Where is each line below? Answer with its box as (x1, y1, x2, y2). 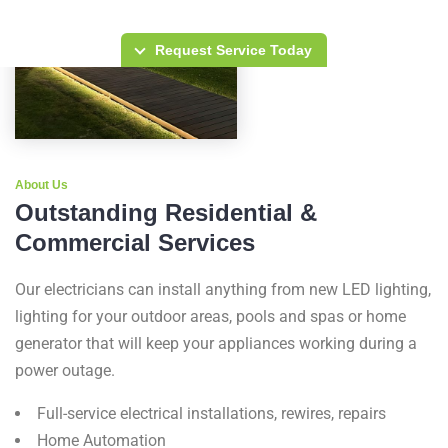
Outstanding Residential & (15, 199, 317, 226)
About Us (15, 178, 68, 192)
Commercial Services (15, 229, 255, 256)
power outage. (15, 361, 115, 380)
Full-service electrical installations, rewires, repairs (37, 404, 386, 423)
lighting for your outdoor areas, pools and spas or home (15, 307, 406, 326)
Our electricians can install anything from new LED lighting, (15, 280, 431, 299)
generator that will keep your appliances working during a (15, 334, 417, 353)
